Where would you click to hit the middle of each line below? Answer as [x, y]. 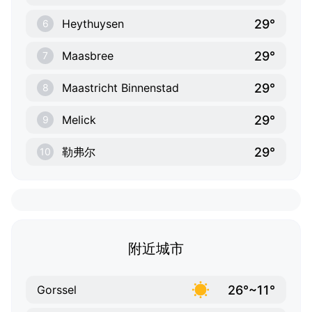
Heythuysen [93, 24]
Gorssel [57, 290]
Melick [79, 120]
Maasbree [88, 56]
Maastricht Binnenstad [120, 88]
